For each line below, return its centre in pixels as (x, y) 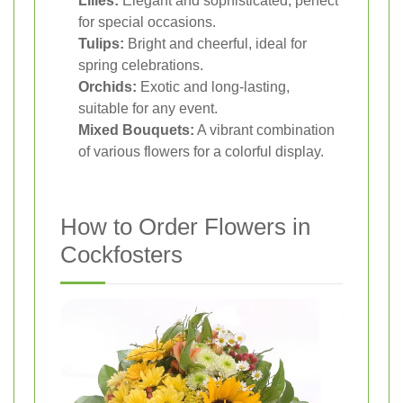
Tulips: (101, 44)
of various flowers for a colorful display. (201, 152)
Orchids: (107, 87)
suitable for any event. (148, 109)
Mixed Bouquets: (136, 130)
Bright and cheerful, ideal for (215, 44)
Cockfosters (121, 255)
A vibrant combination (264, 130)
